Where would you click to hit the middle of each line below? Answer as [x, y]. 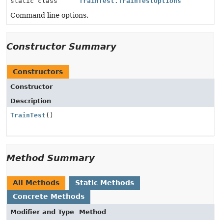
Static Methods [105, 183]
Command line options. [49, 15]
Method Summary [51, 158]
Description [31, 101]
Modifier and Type [42, 212]
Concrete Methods [49, 196]
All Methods [36, 183]
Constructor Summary [61, 46]
